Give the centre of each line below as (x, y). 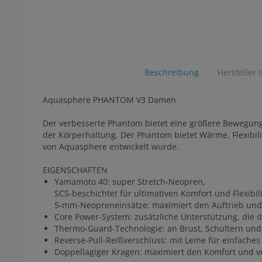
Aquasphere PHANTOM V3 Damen (109, 100)
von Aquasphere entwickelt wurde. (111, 147)
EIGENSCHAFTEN (75, 170)
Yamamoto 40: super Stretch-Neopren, (130, 182)
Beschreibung (171, 73)
